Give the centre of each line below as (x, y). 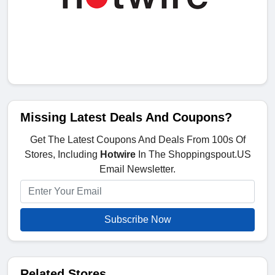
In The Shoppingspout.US (193, 155)
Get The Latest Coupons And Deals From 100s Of (137, 140)
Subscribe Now (137, 220)
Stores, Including (62, 155)
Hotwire (118, 155)
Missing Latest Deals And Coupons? (126, 118)
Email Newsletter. (137, 169)
